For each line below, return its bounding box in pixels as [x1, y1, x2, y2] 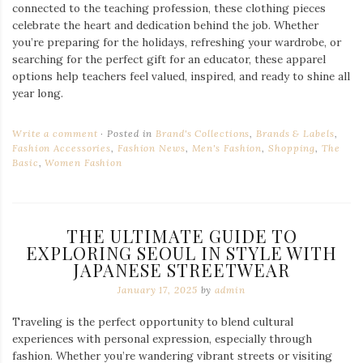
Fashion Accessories [12, 141, 112, 154]
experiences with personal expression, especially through [12, 331, 312, 346]
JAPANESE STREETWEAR [73, 258, 290, 281]
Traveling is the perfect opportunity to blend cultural [12, 314, 293, 329]
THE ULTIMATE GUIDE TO [66, 224, 297, 247]
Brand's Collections [156, 126, 250, 139]
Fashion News [117, 141, 186, 154]
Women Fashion [45, 156, 123, 169]
